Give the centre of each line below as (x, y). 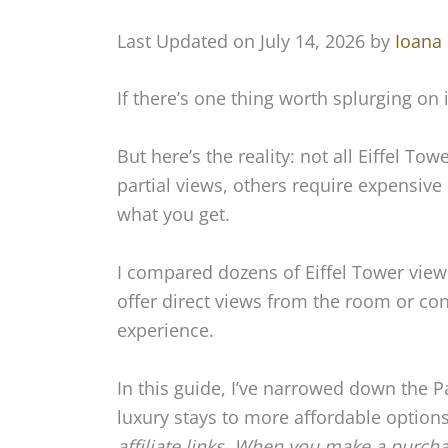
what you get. (173, 214)
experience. (165, 329)
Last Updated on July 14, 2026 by (256, 40)
